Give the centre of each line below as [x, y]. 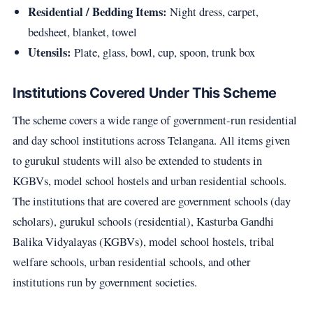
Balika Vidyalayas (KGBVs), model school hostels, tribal [143, 241]
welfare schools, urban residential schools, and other [131, 261]
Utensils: [49, 52]
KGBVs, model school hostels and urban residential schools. [149, 180]
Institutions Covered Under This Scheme [144, 93]
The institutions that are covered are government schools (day [151, 201]
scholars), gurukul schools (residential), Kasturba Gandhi [143, 221]
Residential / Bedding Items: [97, 11]
